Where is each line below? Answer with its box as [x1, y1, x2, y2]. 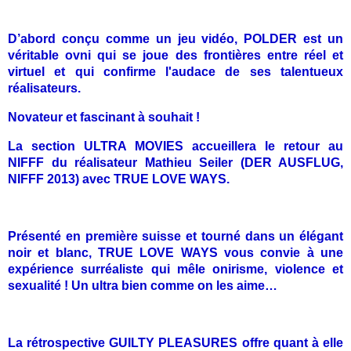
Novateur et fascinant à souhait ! [8, 110, 200, 124]
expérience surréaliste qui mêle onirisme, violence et [8, 262, 343, 276]
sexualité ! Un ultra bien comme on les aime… [8, 278, 277, 292]
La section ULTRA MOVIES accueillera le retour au [8, 139, 343, 153]
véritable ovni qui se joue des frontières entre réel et [8, 48, 343, 62]
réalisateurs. [8, 81, 81, 95]
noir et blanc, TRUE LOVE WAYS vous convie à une [8, 245, 343, 259]
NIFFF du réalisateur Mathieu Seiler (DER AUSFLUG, [8, 155, 343, 169]
